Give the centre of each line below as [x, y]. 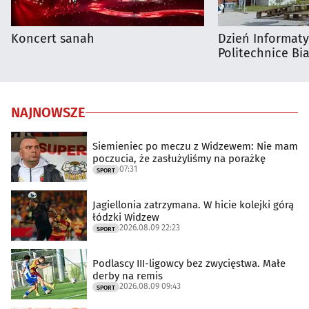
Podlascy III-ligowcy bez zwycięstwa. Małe [189, 263]
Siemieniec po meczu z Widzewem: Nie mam [195, 146]
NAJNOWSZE [48, 113]
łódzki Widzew [126, 217]
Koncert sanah [53, 39]
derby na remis [128, 276]
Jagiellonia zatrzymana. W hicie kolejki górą [193, 205]
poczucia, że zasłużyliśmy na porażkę [179, 158]
